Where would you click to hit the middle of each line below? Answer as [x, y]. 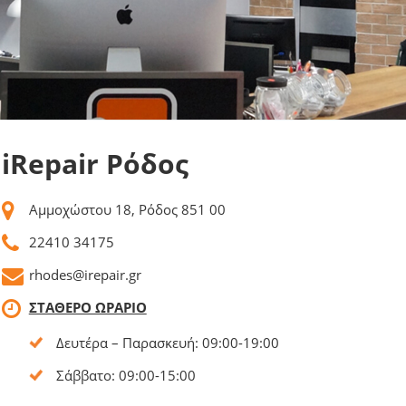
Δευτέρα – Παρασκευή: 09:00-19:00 [167, 343]
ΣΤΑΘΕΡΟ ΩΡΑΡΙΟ [87, 307]
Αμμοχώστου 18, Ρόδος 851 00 [127, 209]
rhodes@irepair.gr [85, 275]
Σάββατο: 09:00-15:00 [126, 375]
